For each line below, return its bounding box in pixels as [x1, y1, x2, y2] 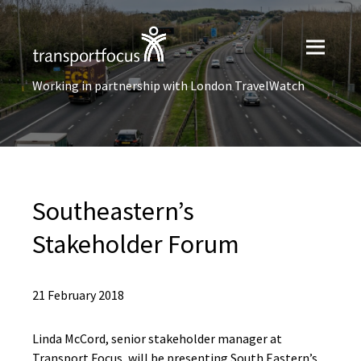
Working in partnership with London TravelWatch [32, 77, 305, 93]
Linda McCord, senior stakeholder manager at [32, 330, 282, 346]
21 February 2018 [32, 287, 124, 303]
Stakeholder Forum [32, 228, 239, 260]
